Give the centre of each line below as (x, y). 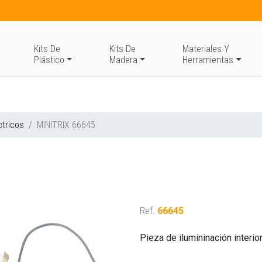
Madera (123, 60)
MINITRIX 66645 (66, 125)
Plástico (49, 60)
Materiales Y (206, 49)
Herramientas (208, 60)
